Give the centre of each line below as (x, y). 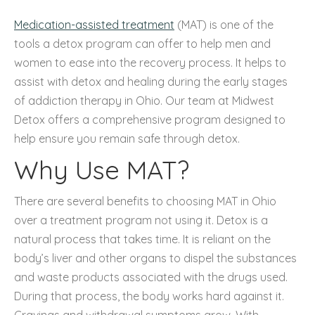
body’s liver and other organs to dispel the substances (155, 258)
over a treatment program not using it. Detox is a (141, 220)
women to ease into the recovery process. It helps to (150, 62)
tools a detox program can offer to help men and (142, 43)
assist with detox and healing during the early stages (151, 81)
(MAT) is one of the (224, 24)
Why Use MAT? (102, 169)
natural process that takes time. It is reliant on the (142, 239)
